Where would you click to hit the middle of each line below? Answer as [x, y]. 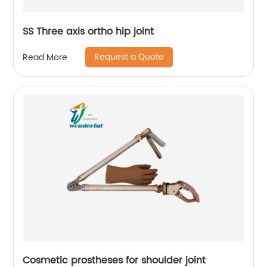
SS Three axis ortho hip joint [89, 32]
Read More [45, 57]
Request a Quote [129, 57]
